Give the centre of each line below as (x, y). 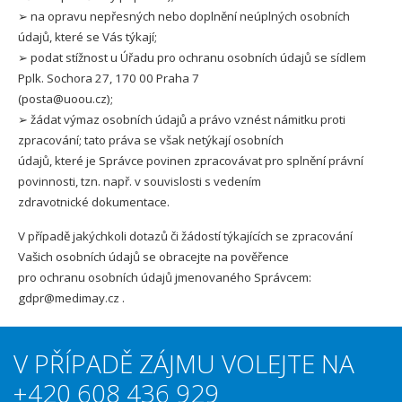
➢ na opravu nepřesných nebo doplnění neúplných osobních (184, 16)
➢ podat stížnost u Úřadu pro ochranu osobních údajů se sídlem (192, 57)
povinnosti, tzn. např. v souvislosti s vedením (140, 181)
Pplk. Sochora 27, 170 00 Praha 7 (109, 78)
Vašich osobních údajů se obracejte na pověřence (153, 257)
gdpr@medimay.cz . (71, 298)
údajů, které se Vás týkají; (87, 37)
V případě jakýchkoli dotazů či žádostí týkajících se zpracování (185, 236)
